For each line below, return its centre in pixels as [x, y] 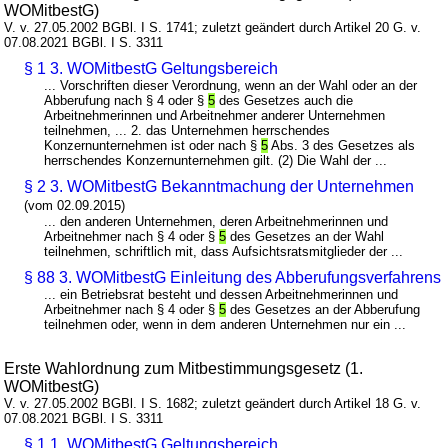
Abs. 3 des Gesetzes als [342, 146]
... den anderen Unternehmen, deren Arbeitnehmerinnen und [216, 222]
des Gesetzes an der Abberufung [323, 310]
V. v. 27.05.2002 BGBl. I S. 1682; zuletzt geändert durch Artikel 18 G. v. [213, 404]
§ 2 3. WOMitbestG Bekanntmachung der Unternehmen [219, 187]
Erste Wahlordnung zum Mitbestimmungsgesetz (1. [184, 369]
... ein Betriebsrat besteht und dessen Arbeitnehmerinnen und [221, 295]
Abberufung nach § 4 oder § [126, 101]
